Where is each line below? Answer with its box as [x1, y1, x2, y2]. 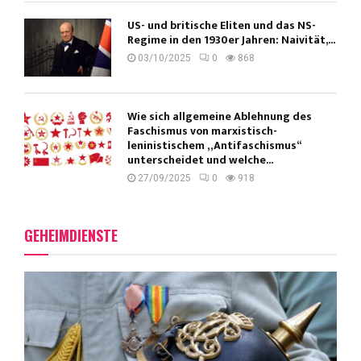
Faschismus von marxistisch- [127, 122, 277, 141]
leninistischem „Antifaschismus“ [127, 136, 301, 156]
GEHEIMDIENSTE [24, 225, 118, 247]
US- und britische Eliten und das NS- [127, 16, 316, 35]
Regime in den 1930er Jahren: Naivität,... [127, 31, 335, 50]
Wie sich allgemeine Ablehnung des [127, 107, 312, 127]
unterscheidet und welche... [127, 151, 273, 170]
